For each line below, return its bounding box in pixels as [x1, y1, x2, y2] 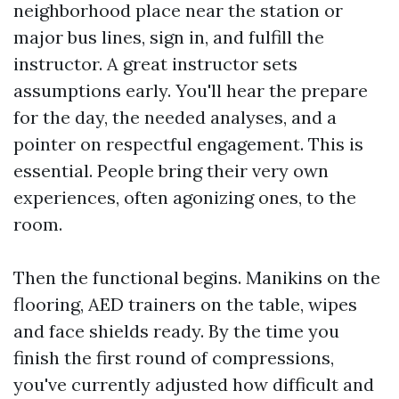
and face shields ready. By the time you [13, 320, 339, 342]
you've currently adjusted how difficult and [13, 373, 374, 395]
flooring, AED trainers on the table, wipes [13, 293, 357, 315]
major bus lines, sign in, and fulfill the [13, 26, 324, 48]
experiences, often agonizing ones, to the [13, 186, 356, 208]
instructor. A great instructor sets [13, 53, 297, 75]
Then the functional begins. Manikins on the [13, 266, 380, 289]
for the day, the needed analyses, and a [13, 106, 337, 128]
